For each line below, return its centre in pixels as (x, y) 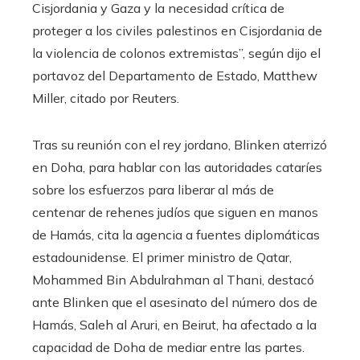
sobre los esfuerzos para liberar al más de (153, 190)
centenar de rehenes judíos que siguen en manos (175, 213)
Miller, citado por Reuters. (106, 98)
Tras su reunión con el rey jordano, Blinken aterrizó (180, 145)
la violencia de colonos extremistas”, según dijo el (176, 53)
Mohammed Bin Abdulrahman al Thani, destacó (173, 280)
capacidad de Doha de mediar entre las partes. (168, 348)
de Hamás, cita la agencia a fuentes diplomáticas (176, 235)
